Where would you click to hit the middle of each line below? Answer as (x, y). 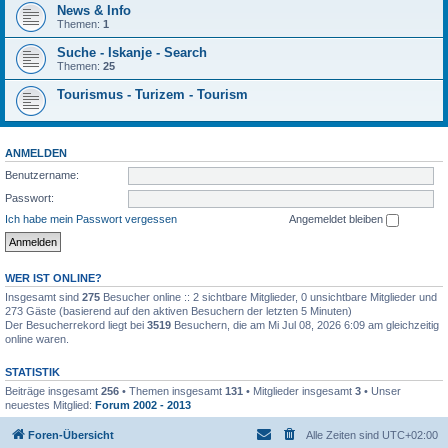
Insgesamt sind (43, 296)
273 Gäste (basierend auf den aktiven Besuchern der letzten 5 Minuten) (178, 310)
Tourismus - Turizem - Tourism (152, 94)
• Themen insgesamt (172, 390)
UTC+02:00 (410, 435)
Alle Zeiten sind (344, 435)
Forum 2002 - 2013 (143, 404)
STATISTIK (32, 371)
